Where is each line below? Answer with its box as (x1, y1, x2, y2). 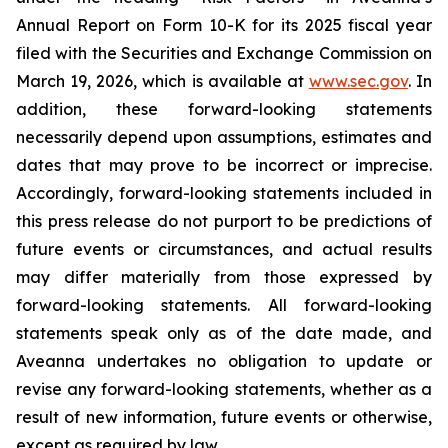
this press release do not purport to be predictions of (16, 211, 432, 231)
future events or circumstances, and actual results (16, 239, 432, 259)
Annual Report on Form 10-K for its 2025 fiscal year (16, 15, 432, 35)
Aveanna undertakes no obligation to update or (16, 351, 432, 371)
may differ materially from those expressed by (16, 267, 432, 287)
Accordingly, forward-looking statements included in (16, 183, 432, 203)
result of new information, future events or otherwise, (16, 407, 432, 427)
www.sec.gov (308, 71, 408, 91)
